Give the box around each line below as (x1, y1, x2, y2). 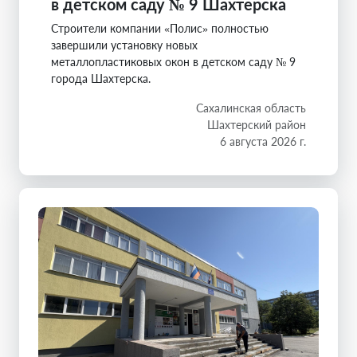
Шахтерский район (207, 118, 306, 131)
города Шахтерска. (51, 72, 151, 85)
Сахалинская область (196, 101, 306, 115)
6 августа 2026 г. (220, 135, 306, 148)
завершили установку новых (51, 38, 198, 52)
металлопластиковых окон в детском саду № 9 (51, 55, 296, 69)
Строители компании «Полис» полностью (51, 22, 269, 35)
